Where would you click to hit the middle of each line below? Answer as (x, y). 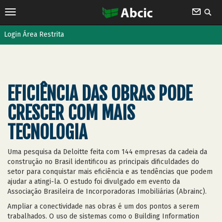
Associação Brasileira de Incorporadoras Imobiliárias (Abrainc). (107, 192)
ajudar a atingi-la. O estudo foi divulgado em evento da (94, 182)
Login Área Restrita (34, 34)
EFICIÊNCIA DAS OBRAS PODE (100, 94)
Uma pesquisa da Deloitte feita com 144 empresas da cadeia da (107, 152)
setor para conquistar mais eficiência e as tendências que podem (110, 172)
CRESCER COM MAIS (71, 113)
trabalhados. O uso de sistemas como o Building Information (103, 216)
